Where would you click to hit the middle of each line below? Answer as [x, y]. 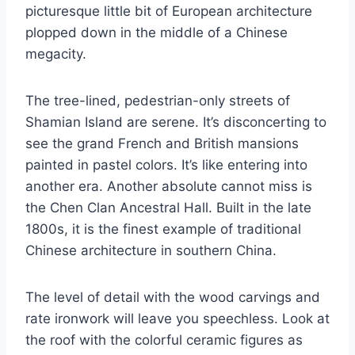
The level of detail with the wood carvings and [173, 298]
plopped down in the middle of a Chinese [157, 33]
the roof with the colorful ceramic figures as [164, 340]
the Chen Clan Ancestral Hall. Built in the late [168, 208]
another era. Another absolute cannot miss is [169, 187]
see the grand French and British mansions [162, 144]
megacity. [56, 54]
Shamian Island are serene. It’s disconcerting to [176, 122]
